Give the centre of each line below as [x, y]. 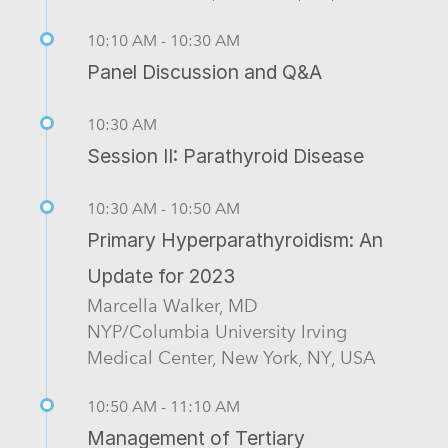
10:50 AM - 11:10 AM [163, 407]
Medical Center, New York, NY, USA [231, 358]
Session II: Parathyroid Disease [225, 156]
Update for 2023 [161, 276]
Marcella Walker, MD [172, 306]
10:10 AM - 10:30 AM [163, 41]
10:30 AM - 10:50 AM [163, 209]
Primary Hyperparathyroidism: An [235, 240]
